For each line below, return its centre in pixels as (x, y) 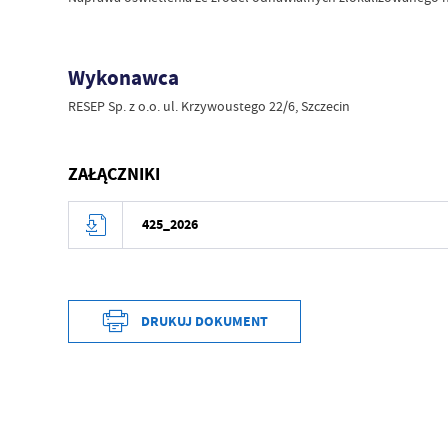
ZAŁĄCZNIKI (114, 173)
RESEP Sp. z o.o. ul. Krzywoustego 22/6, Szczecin (209, 105)
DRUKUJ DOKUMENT (204, 322)
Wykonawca (124, 78)
